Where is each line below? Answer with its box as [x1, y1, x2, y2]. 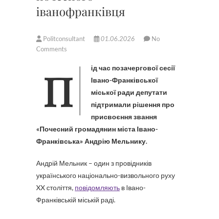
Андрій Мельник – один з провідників [36, 159, 152, 167]
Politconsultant [42, 35, 87, 43]
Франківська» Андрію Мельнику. [36, 137, 147, 145]
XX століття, [36, 183, 75, 192]
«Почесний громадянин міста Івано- [36, 125, 158, 133]
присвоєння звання [91, 112, 157, 121]
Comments [36, 45, 67, 53]
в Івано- [120, 183, 146, 192]
